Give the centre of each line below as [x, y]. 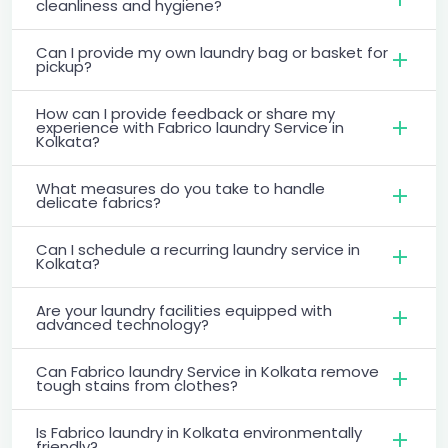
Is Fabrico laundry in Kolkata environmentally [199, 432]
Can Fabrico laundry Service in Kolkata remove [207, 371]
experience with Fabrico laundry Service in [190, 127]
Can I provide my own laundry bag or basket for [212, 52]
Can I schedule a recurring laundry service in [198, 249]
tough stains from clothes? [137, 385]
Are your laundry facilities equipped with [184, 310]
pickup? [64, 66]
